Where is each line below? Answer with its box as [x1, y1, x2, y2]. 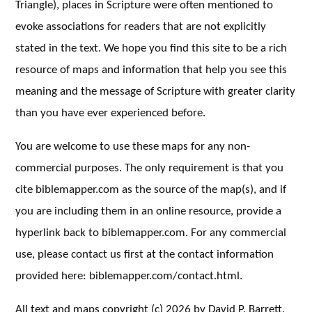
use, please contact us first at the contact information [15, 246, 274, 262]
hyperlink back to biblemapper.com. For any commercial [15, 224, 286, 240]
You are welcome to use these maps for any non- [15, 138, 250, 154]
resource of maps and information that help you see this [15, 61, 287, 77]
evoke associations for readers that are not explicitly [15, 18, 266, 34]
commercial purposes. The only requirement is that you [15, 159, 283, 175]
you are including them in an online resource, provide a [15, 203, 281, 219]
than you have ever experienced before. [15, 104, 205, 120]
